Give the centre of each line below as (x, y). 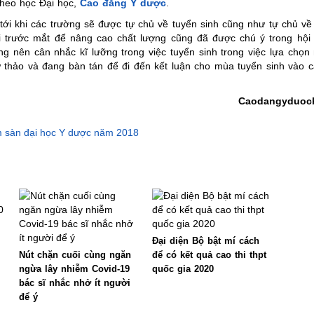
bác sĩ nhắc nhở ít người (75, 283)
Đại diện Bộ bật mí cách (206, 241)
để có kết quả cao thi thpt (209, 255)
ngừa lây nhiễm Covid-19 (74, 269)
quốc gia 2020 (183, 269)
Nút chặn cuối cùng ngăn (75, 255)
